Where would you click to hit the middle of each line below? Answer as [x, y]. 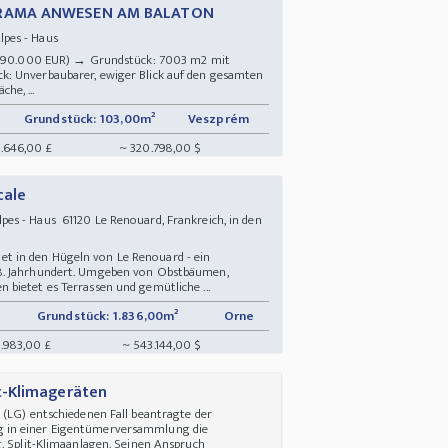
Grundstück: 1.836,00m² [108, 315]
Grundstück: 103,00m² [89, 118]
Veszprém [220, 118]
